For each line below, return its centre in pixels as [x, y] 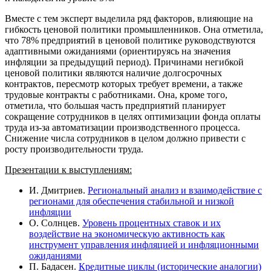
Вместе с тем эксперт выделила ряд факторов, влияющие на [129, 18]
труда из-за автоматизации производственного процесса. [122, 127]
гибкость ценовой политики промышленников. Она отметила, [134, 29]
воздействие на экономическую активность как [127, 233]
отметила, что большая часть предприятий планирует [115, 105]
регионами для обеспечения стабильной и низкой [132, 201]
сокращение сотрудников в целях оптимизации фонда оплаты [133, 116]
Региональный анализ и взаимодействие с [175, 190]
